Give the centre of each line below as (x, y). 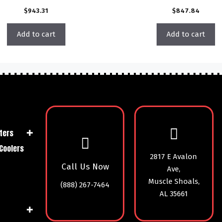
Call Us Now (85, 166)
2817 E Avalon (174, 157)
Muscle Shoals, (174, 182)
